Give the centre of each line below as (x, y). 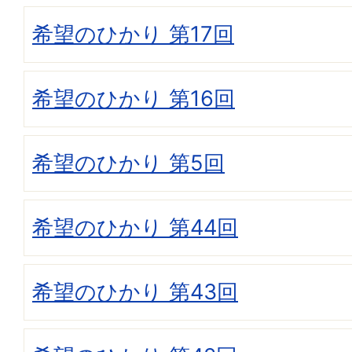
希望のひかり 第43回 (135, 292)
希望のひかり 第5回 (128, 163)
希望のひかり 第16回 (134, 99)
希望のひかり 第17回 (133, 35)
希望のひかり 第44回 (135, 228)
